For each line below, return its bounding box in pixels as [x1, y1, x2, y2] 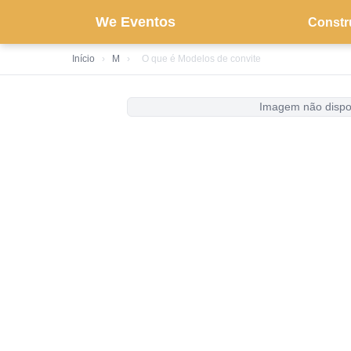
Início [72, 53, 95, 64]
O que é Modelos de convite [142, 53, 261, 64]
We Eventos [96, 13, 175, 30]
